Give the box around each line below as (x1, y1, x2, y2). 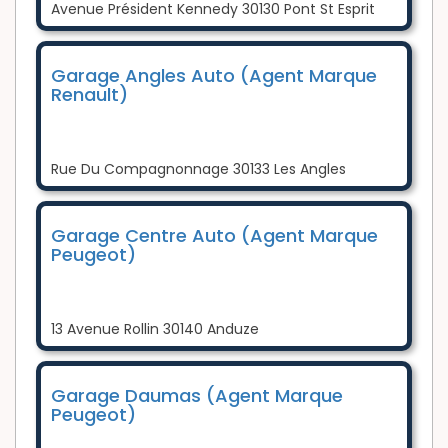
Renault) (51, 82, 128, 108)
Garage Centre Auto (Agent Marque (51, 223, 378, 249)
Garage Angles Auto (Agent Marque (51, 63, 377, 89)
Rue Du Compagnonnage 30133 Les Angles (51, 159, 346, 180)
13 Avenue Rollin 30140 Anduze (51, 319, 259, 340)
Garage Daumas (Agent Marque (51, 383, 343, 409)
